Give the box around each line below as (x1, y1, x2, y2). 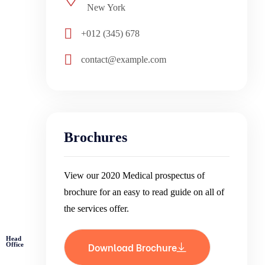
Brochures (64, 129, 127, 145)
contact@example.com (81, 54, 166, 64)
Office (6, 241, 24, 248)
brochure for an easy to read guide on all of (64, 186, 224, 197)
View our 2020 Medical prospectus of (64, 170, 205, 180)
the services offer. (64, 203, 129, 214)
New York (87, 2, 125, 12)
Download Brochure (88, 240, 177, 254)
